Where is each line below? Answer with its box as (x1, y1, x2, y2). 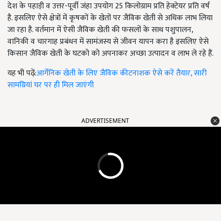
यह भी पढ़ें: (7, 67, 37, 80)
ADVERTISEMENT (81, 116, 129, 125)
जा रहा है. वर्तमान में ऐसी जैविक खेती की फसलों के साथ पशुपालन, (7, 23, 193, 37)
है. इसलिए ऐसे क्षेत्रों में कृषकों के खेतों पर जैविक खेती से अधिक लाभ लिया (7, 11, 213, 25)
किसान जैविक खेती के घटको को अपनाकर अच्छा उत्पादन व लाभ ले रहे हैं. (7, 47, 214, 61)
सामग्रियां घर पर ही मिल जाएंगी (7, 78, 94, 92)
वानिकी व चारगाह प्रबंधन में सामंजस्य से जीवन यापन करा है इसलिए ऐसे (7, 35, 209, 49)
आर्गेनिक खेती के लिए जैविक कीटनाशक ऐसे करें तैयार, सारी (37, 67, 207, 80)
